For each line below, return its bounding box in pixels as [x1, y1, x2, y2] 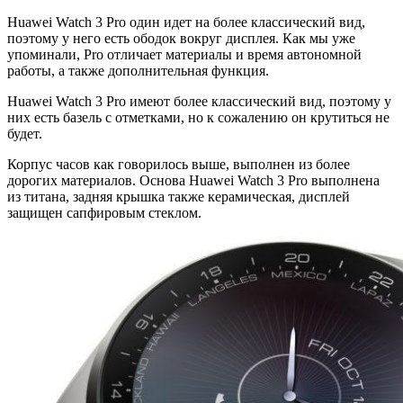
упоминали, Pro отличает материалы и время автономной [7, 46, 362, 62]
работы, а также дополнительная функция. [7, 62, 269, 78]
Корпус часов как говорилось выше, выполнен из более [7, 156, 350, 172]
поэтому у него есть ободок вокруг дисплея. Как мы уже [7, 30, 355, 46]
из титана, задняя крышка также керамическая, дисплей [7, 188, 350, 204]
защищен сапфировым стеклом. [7, 204, 201, 220]
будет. [7, 125, 42, 141]
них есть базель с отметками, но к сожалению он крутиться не [7, 109, 390, 125]
